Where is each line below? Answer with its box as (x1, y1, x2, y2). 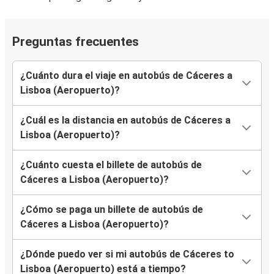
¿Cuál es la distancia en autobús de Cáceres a (20, 114, 231, 127)
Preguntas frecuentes (12, 34, 139, 50)
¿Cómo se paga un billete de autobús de (20, 204, 203, 216)
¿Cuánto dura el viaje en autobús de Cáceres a (20, 70, 232, 82)
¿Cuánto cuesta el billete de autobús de (20, 159, 202, 171)
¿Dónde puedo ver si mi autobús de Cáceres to (20, 248, 234, 261)
